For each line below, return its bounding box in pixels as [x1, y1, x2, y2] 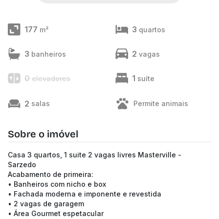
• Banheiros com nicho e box [8, 180, 106, 188]
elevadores [32, 74, 70, 83]
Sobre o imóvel [8, 128, 78, 140]
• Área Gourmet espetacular [8, 209, 104, 218]
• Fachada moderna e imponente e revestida [8, 190, 161, 198]
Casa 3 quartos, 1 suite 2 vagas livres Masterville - [8, 151, 181, 159]
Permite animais [133, 99, 188, 108]
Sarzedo [8, 160, 36, 169]
